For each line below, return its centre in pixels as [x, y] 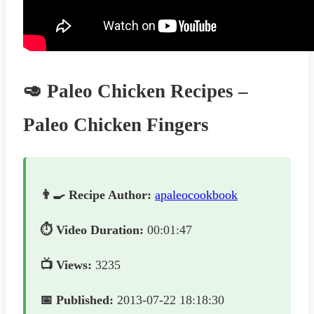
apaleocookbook [196, 195]
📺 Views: [66, 265]
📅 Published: [77, 300]
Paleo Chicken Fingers [116, 124]
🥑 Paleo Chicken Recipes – [136, 91]
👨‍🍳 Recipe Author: [96, 195]
